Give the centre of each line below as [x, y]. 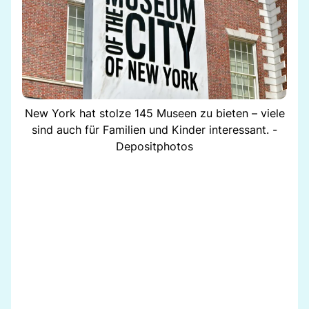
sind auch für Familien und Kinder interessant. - [154, 129]
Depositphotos [154, 146]
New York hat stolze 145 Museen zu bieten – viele [154, 113]
